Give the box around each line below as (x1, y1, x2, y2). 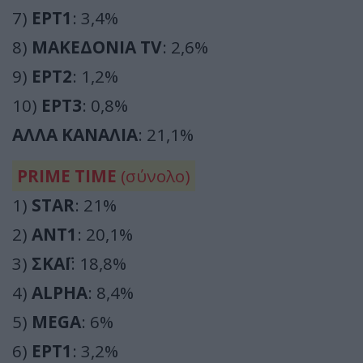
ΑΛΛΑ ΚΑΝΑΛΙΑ (12, 123, 138, 146)
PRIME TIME (17, 164, 117, 187)
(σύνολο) (117, 164, 190, 187)
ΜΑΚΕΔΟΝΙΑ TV (32, 36, 162, 58)
